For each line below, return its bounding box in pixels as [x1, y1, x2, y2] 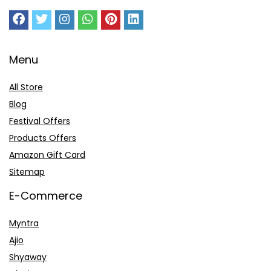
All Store [9, 80, 43, 93]
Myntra [9, 217, 39, 229]
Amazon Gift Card [9, 148, 85, 161]
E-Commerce [9, 188, 82, 203]
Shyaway [9, 250, 47, 263]
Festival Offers [9, 114, 70, 127]
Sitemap [9, 165, 45, 178]
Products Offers [9, 131, 76, 144]
